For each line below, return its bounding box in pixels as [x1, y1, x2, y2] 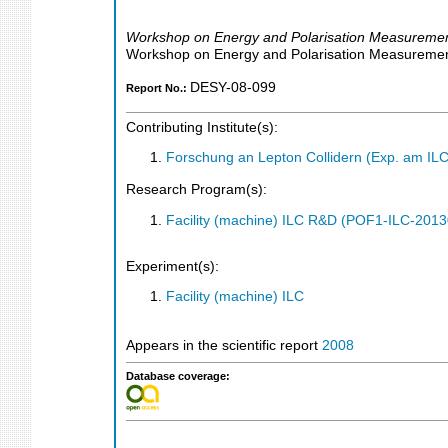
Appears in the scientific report [126, 337, 322, 353]
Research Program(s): [126, 181, 267, 197]
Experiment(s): [126, 258, 219, 274]
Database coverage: [126, 370, 230, 383]
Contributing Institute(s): [126, 119, 278, 135]
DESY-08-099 [190, 80, 276, 96]
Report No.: [126, 82, 190, 95]
